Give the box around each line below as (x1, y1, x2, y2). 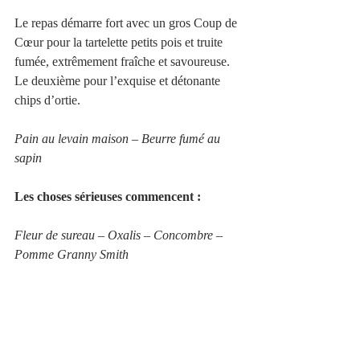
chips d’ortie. (14, 92, 80, 107)
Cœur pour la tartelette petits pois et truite (14, 35, 226, 49)
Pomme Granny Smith (14, 247, 129, 261)
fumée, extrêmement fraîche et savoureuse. (14, 54, 233, 68)
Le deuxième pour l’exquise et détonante (14, 73, 223, 88)
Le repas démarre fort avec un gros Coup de (14, 15, 240, 30)
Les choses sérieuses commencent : (14, 189, 201, 203)
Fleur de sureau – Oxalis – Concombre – (14, 227, 226, 242)
